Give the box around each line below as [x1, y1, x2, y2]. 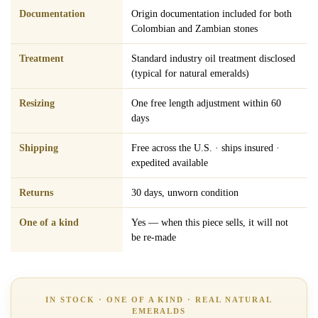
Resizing [19, 97, 55, 109]
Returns [19, 187, 53, 198]
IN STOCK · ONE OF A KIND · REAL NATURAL [45, 295, 273, 304]
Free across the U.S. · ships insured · [131, 142, 280, 153]
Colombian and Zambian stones [131, 23, 258, 34]
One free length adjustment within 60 [131, 97, 281, 109]
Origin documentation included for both [131, 8, 292, 19]
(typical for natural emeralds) [131, 67, 249, 79]
